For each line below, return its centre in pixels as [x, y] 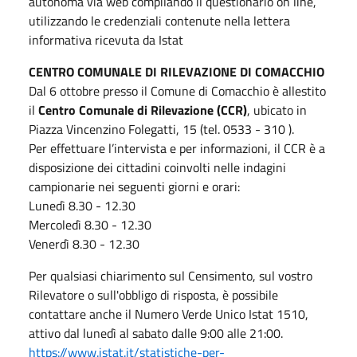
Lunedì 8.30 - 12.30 [82, 205]
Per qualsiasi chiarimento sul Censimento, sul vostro [171, 275]
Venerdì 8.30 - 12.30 [86, 243]
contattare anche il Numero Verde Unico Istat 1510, [169, 314]
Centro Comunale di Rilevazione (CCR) [143, 110]
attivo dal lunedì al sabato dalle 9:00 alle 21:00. [156, 333]
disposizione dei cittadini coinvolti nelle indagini [157, 167]
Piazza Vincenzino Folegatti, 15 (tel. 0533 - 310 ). [161, 129]
